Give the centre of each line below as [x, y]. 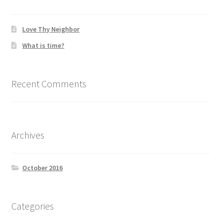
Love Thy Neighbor [51, 29]
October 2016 [43, 168]
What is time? [43, 45]
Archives [28, 135]
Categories [32, 206]
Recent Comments [49, 83]
